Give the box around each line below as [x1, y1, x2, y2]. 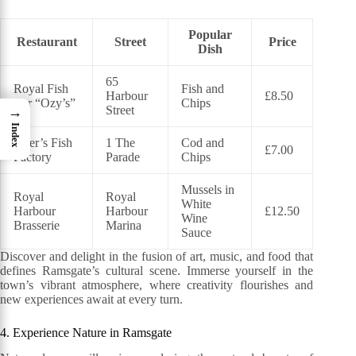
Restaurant [16, 34, 77, 48]
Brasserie [14, 218, 60, 232]
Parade [106, 149, 140, 164]
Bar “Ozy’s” [14, 95, 75, 110]
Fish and [181, 81, 224, 95]
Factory [14, 149, 52, 164]
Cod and [181, 135, 224, 149]
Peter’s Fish [14, 135, 72, 149]
